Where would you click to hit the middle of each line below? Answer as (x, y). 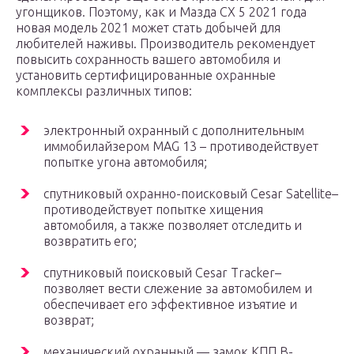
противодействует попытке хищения (153, 210)
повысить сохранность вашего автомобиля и (148, 60)
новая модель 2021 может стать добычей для (148, 28)
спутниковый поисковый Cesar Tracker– (162, 273)
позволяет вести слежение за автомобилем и (178, 289)
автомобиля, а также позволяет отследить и (173, 226)
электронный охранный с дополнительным (174, 131)
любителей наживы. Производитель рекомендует (166, 44)
